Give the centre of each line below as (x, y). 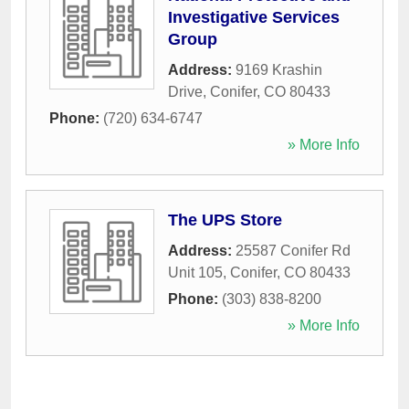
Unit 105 (195, 273)
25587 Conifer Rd (293, 251)
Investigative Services (254, 18)
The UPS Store (225, 220)
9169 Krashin (279, 70)
